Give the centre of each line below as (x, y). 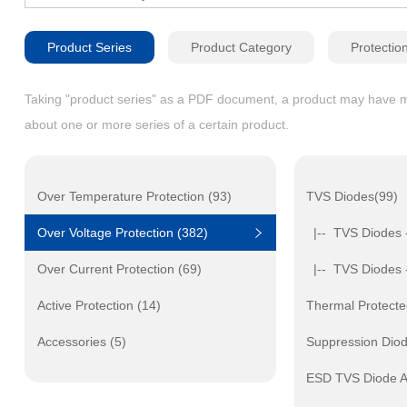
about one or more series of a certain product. (156, 124)
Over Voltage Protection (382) (122, 233)
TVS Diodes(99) (352, 196)
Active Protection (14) (99, 305)
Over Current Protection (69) (119, 269)
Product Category (241, 47)
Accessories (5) (81, 342)
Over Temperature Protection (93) (134, 196)
